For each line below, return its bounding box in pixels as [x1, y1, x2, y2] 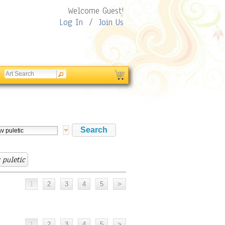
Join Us [99, 17, 124, 28]
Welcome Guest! [68, 5, 124, 17]
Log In [59, 17, 83, 28]
